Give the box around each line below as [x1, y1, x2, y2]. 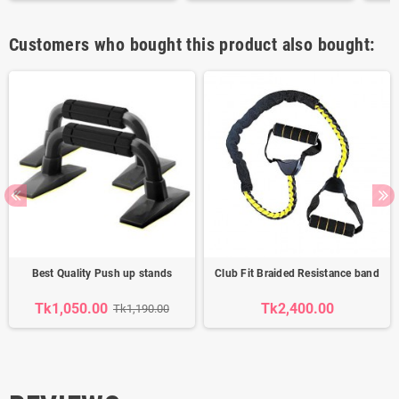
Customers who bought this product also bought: [9, 34, 375, 56]
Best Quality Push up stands [31, 267, 173, 281]
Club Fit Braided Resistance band [215, 267, 379, 281]
